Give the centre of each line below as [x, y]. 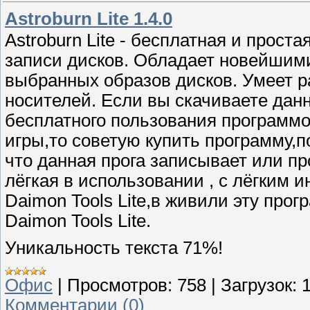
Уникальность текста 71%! [114, 248]
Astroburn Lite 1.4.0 [89, 18]
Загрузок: [259, 285]
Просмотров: [120, 285]
